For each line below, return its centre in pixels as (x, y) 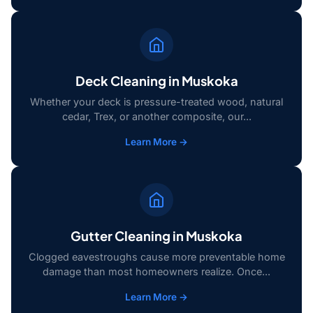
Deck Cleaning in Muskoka (156, 81)
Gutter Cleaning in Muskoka (156, 236)
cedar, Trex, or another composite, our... (156, 116)
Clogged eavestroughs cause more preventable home (156, 257)
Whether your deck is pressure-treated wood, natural (156, 102)
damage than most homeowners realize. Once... (156, 271)
